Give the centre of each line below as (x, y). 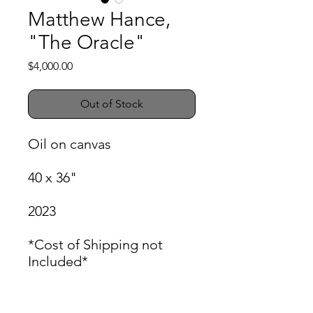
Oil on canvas (70, 144)
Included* (58, 261)
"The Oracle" (87, 42)
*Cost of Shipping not (95, 245)
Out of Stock (112, 104)
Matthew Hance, (99, 19)
